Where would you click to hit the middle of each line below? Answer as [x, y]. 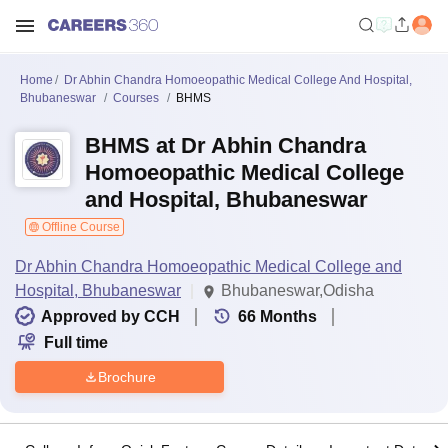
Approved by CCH [110, 316]
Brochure [126, 376]
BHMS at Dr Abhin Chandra [225, 145]
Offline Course [79, 227]
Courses [136, 98]
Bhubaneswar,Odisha [297, 290]
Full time [76, 342]
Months [288, 316]
